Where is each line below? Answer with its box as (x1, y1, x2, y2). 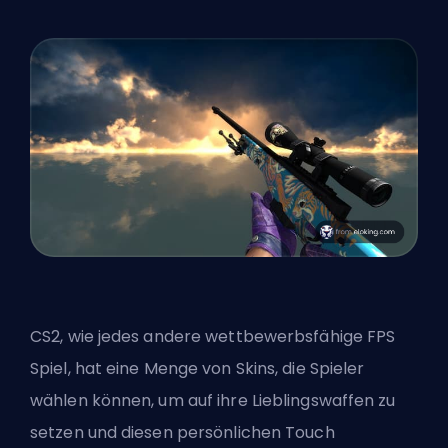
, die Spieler (275, 357, 365, 381)
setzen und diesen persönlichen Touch (30, 421, 335, 445)
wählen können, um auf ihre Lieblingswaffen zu (30, 389, 396, 413)
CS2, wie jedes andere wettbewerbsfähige (30, 325, 368, 349)
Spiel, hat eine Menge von (30, 357, 236, 381)
